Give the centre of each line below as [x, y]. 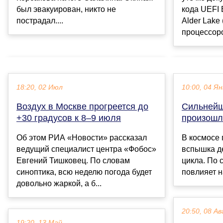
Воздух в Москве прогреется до [82, 107]
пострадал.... [40, 21]
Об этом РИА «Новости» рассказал [82, 138]
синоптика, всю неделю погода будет [84, 172]
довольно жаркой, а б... [59, 184]
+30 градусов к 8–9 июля [69, 118]
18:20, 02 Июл [40, 88]
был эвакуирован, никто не [66, 9]
